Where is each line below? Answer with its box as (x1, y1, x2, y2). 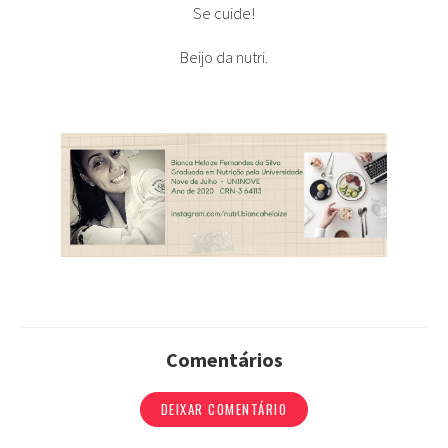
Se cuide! (193, 3, 255, 23)
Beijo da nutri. (180, 47, 268, 67)
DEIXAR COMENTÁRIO (160, 399, 288, 420)
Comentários (165, 347, 283, 373)
